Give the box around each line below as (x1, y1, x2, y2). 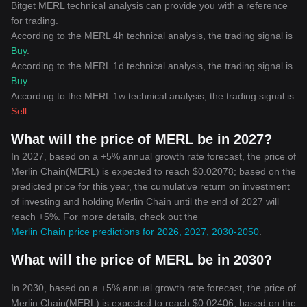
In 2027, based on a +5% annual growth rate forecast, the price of (11, 151, 296, 162)
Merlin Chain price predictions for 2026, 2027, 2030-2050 (11, 226, 259, 237)
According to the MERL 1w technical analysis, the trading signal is (11, 90, 294, 101)
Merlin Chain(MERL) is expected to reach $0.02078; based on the (11, 166, 296, 177)
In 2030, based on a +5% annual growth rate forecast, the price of (11, 282, 296, 293)
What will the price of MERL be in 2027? (11, 132, 272, 147)
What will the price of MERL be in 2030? (11, 252, 272, 267)
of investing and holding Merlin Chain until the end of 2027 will (11, 196, 279, 207)
